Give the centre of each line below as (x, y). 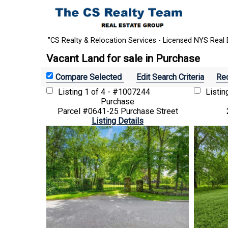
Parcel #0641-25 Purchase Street (118, 111)
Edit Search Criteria (170, 77)
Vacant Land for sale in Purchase (123, 58)
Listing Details (118, 121)
